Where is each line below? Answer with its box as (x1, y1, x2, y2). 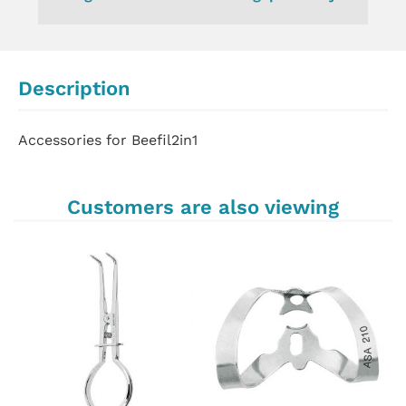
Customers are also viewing (67, 196, 339, 219)
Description (18, 76, 130, 100)
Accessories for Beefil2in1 (18, 130, 198, 149)
